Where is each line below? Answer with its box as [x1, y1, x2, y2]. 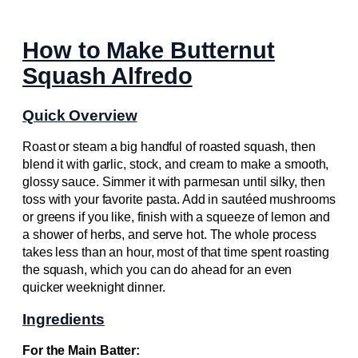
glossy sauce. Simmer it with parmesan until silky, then [22, 175, 325, 189]
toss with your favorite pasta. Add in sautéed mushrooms [22, 193, 336, 207]
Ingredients [22, 310, 105, 328]
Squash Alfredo [22, 62, 193, 89]
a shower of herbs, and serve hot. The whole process [22, 228, 316, 242]
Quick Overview [22, 106, 137, 124]
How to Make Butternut [22, 37, 275, 63]
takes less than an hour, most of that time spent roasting [22, 245, 330, 260]
